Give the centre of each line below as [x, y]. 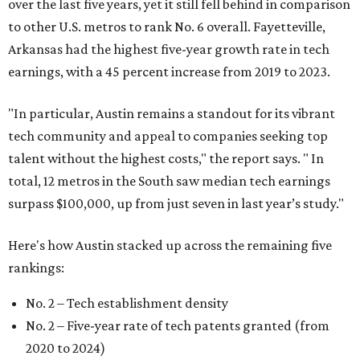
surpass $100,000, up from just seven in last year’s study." [176, 203]
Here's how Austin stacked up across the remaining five [170, 245]
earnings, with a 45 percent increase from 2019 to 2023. [169, 72]
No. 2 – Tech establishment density [127, 303]
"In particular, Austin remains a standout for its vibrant [172, 113]
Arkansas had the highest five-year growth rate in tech [169, 49]
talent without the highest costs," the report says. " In [166, 158]
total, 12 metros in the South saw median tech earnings [169, 181]
